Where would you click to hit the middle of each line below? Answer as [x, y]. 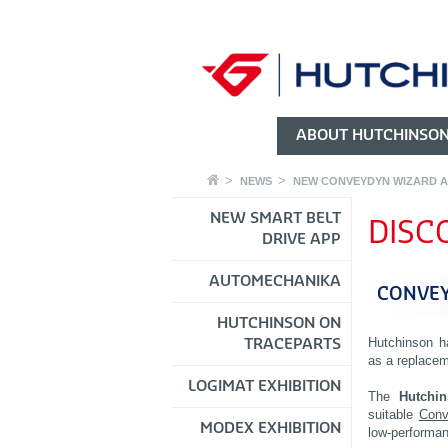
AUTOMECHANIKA [275, 281]
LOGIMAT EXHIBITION [264, 386]
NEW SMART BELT [275, 218]
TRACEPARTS [292, 344]
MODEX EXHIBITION [270, 428]
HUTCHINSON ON [279, 323]
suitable [393, 415]
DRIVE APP [301, 239]
